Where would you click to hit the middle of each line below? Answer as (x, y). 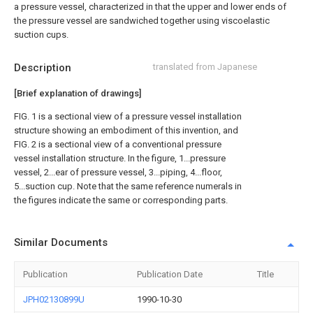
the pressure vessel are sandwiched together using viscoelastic (142, 21)
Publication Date (170, 274)
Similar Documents (61, 242)
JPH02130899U (54, 299)
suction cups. (41, 35)
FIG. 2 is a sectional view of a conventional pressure (118, 144)
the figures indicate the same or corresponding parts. (121, 200)
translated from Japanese (205, 67)
